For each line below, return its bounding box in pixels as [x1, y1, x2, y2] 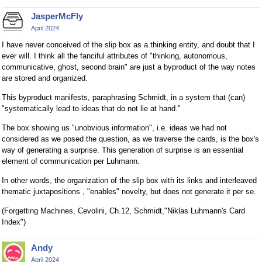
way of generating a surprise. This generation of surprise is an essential [2, 145, 243, 154]
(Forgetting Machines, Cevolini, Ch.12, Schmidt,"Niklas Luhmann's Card [2, 206, 245, 215]
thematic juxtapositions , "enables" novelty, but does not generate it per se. [2, 187, 256, 196]
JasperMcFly [31, 11, 83, 21]
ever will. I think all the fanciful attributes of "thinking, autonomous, [2, 51, 227, 60]
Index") [2, 217, 26, 226]
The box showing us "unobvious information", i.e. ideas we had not [2, 123, 227, 132]
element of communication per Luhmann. [2, 156, 140, 166]
